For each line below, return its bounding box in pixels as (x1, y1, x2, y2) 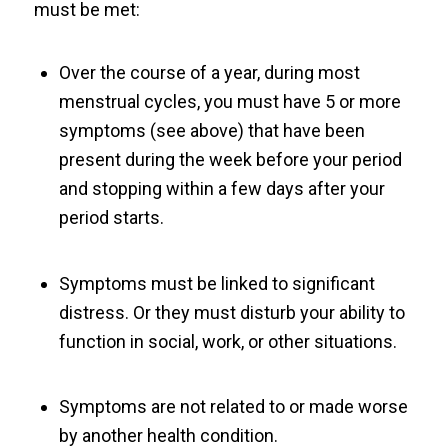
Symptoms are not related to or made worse (58, 396, 408, 418)
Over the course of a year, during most (58, 61, 360, 83)
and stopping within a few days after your (58, 177, 385, 199)
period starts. (58, 206, 164, 228)
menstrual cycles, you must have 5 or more (58, 90, 401, 112)
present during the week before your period (58, 148, 402, 170)
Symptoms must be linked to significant (58, 272, 375, 294)
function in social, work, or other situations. (58, 330, 397, 352)
